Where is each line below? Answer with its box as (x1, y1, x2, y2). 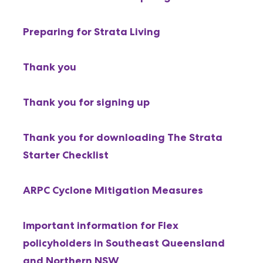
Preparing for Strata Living (22, 25, 160, 38)
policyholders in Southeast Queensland (22, 237, 225, 249)
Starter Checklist (22, 149, 109, 161)
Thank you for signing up (22, 96, 150, 109)
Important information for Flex (22, 219, 178, 232)
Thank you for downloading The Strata (22, 131, 222, 144)
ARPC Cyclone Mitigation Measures (22, 184, 203, 197)
